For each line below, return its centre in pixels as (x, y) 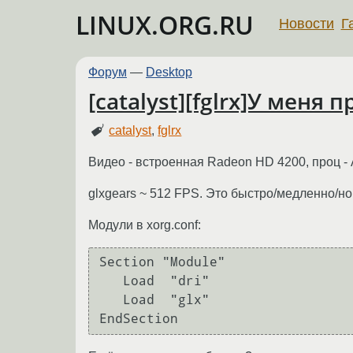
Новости (307, 23)
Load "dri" (111, 281)
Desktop (169, 72)
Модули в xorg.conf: (145, 225)
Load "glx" (111, 300)
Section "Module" (162, 262)
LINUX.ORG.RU (165, 25)
